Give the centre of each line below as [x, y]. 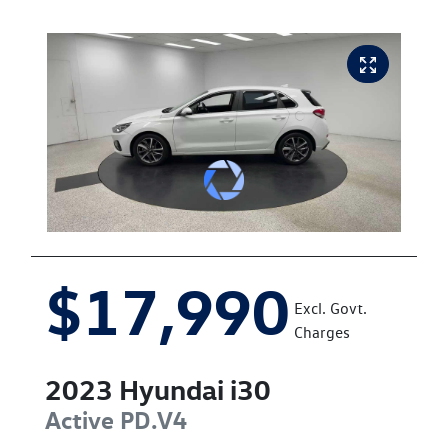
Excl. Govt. [330, 308]
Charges [322, 332]
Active [79, 419]
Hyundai [171, 389]
